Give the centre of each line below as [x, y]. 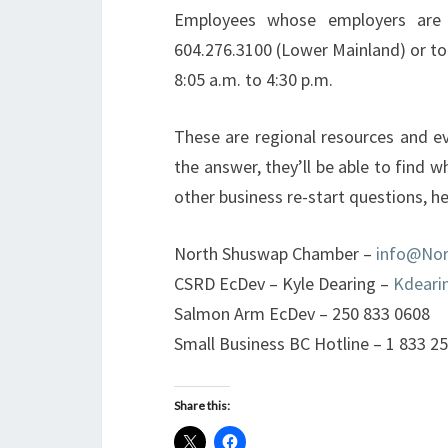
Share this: [202, 405]
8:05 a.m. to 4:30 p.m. [253, 79]
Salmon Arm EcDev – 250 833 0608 [302, 313]
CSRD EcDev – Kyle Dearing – [283, 283]
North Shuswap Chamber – [275, 253]
